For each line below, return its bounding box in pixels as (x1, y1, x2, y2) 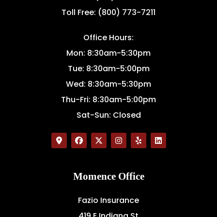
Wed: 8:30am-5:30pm (66, 78, 151, 90)
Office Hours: (83, 31, 134, 43)
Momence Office (73, 170, 144, 182)
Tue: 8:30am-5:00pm (67, 62, 150, 74)
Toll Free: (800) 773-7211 (62, 6, 155, 18)
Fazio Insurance (78, 194, 139, 206)
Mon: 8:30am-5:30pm (66, 47, 151, 59)
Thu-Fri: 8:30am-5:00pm (61, 93, 156, 105)
